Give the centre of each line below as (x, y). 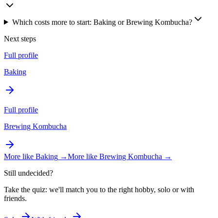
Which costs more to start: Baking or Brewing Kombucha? (102, 22)
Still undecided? (28, 173)
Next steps (20, 38)
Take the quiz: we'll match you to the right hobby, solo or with (99, 189)
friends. (15, 198)
